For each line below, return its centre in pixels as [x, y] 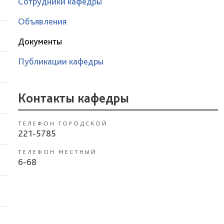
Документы [40, 41]
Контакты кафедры [73, 98]
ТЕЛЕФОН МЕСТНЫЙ [57, 152]
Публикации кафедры [61, 61]
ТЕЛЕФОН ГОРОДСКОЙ [63, 123]
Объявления [42, 21]
